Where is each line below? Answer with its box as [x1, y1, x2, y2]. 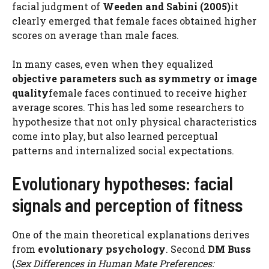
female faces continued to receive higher [49, 86, 247, 99]
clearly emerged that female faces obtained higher [12, 14, 256, 27]
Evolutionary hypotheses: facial [12, 172, 233, 194]
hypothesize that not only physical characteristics [12, 115, 256, 128]
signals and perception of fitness [12, 194, 243, 216]
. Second [166, 243, 208, 255]
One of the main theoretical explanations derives [12, 228, 249, 241]
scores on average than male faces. [12, 29, 179, 41]
